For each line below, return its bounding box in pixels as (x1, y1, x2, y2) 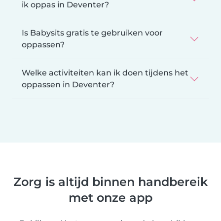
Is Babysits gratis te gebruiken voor (22, 28, 163, 37)
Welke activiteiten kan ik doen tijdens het (22, 68, 188, 77)
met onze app (69, 190, 152, 205)
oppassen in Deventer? (22, 79, 114, 89)
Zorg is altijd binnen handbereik (13, 174, 208, 189)
